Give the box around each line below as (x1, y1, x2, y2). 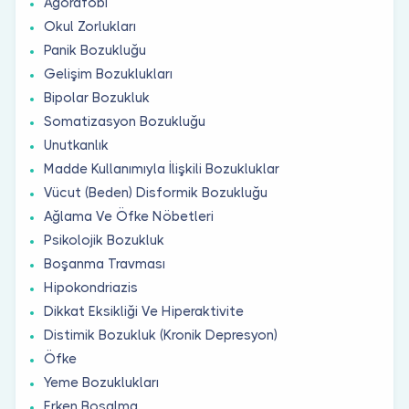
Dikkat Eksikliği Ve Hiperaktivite (44, 302, 244, 320)
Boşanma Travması (44, 255, 165, 272)
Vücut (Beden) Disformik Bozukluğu (44, 184, 267, 201)
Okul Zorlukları (44, 17, 136, 35)
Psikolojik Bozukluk (44, 231, 164, 248)
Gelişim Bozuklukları (44, 65, 173, 82)
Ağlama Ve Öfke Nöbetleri (44, 207, 214, 225)
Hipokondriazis (44, 278, 138, 296)
